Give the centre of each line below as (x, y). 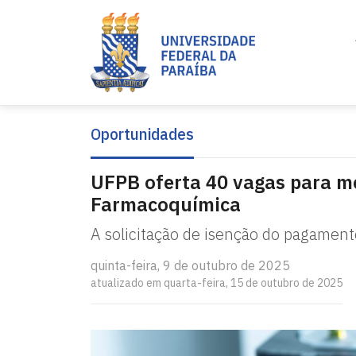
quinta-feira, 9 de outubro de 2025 (190, 265)
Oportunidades (142, 134)
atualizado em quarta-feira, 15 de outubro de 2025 (217, 283)
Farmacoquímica (166, 204)
